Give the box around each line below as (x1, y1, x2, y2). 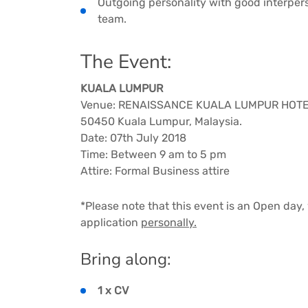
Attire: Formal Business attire (80, 164, 230, 178)
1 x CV (98, 284, 129, 298)
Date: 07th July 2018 (80, 131, 186, 145)
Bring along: (80, 248, 170, 271)
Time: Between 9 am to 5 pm (80, 148, 226, 162)
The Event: (80, 49, 171, 76)
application (80, 216, 141, 230)
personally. (141, 216, 197, 230)
